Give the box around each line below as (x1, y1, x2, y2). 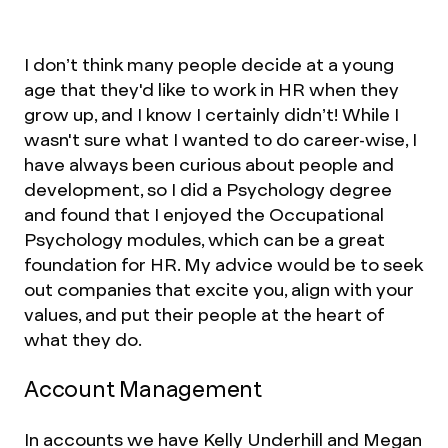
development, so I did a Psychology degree (24, 178, 392, 201)
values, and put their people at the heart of (24, 303, 384, 326)
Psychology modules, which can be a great (24, 228, 385, 251)
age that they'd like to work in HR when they (24, 78, 399, 101)
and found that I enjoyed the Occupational (24, 203, 384, 226)
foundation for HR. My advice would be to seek (24, 253, 423, 276)
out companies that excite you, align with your (24, 278, 414, 301)
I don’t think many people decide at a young (24, 53, 394, 76)
